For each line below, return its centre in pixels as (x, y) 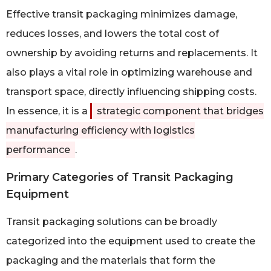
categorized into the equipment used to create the (131, 241)
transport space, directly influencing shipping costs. (131, 92)
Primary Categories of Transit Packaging (120, 177)
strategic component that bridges (180, 111)
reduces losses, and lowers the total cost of (113, 34)
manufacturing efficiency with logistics (100, 131)
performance (38, 150)
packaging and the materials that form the (111, 260)
